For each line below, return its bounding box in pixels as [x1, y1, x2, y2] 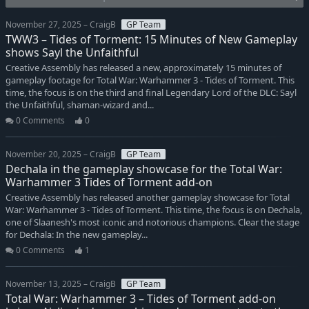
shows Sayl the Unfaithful [6, 45, 139, 61]
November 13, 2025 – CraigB [6, 279, 116, 290]
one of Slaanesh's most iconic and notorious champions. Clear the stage [6, 217, 299, 229]
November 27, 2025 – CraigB [6, 19, 116, 30]
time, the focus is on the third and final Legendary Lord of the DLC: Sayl [6, 87, 297, 99]
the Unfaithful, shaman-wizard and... [6, 99, 154, 112]
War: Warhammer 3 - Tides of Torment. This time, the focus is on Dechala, [6, 204, 302, 217]
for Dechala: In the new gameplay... [6, 229, 148, 241]
